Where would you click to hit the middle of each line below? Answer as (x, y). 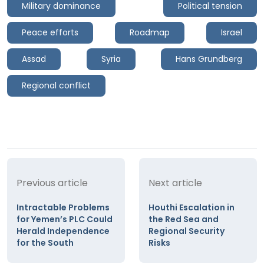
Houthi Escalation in (192, 207)
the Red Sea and (184, 219)
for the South (45, 242)
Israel (232, 32)
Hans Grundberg (209, 59)
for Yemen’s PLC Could (65, 219)
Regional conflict (56, 85)
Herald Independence (63, 231)
